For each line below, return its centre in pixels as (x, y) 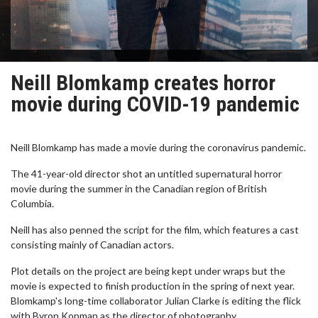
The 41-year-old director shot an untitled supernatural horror (146, 174)
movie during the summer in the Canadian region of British (139, 188)
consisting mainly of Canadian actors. (92, 245)
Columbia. (32, 203)
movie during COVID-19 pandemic (155, 104)
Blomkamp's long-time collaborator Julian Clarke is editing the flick (156, 301)
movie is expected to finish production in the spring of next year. (153, 286)
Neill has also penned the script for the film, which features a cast (155, 230)
